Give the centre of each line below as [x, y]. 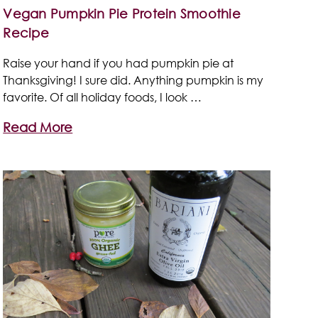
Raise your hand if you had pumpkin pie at [119, 62]
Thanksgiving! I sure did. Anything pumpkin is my [133, 79]
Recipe [26, 32]
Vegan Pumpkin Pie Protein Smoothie [122, 13]
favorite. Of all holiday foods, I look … [103, 97]
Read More [38, 127]
